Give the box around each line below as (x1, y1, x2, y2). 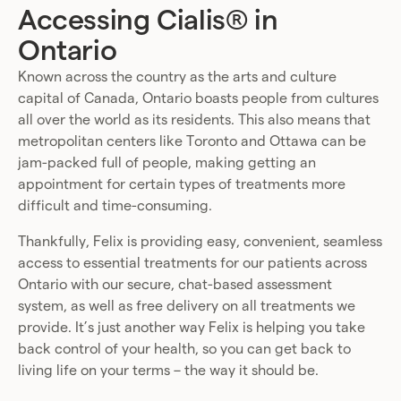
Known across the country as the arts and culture (18, 69, 337, 84)
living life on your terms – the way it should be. (18, 363, 319, 378)
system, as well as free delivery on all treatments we (18, 298, 355, 313)
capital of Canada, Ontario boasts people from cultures (18, 90, 379, 106)
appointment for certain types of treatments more (18, 176, 346, 192)
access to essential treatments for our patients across (18, 255, 367, 270)
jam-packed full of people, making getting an (18, 155, 316, 170)
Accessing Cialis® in (18, 5, 278, 35)
